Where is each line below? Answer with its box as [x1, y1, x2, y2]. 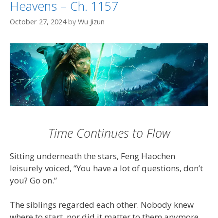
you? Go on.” [10, 174, 57, 186]
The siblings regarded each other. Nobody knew [10, 199, 194, 211]
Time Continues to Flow [48, 124, 170, 141]
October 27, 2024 [10, 17, 66, 27]
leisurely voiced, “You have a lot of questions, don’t [10, 162, 203, 174]
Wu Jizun [78, 17, 105, 27]
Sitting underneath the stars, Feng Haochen [10, 150, 175, 162]
